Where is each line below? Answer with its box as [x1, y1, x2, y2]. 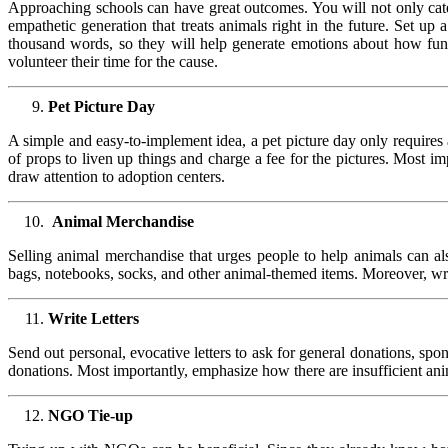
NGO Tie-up [48, 406, 133, 424]
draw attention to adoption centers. [8, 167, 229, 185]
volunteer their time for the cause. [8, 52, 218, 70]
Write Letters [48, 309, 139, 327]
